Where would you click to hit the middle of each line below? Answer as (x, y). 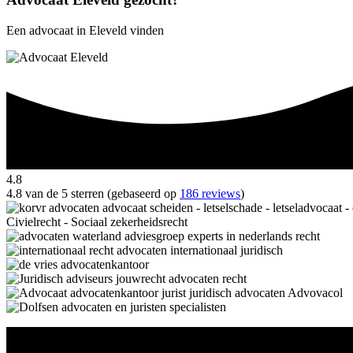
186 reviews (210, 193)
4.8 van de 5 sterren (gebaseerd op (93, 193)
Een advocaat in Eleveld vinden (85, 30)
